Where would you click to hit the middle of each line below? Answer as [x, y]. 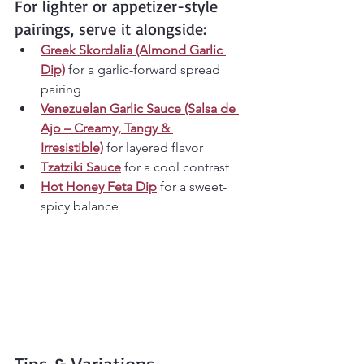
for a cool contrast [175, 167]
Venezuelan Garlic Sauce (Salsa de [140, 109]
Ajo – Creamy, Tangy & [107, 128]
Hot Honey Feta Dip [99, 187]
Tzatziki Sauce [81, 167]
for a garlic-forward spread [144, 70]
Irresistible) [72, 148]
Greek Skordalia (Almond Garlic [133, 50]
